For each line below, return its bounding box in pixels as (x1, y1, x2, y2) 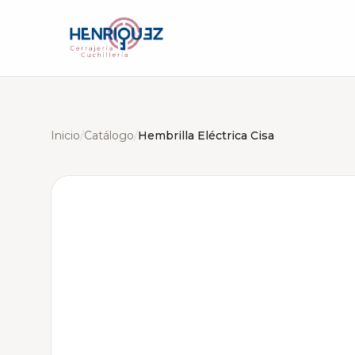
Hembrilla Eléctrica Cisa (138, 128, 274, 143)
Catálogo (84, 128, 134, 143)
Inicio (51, 128, 80, 143)
